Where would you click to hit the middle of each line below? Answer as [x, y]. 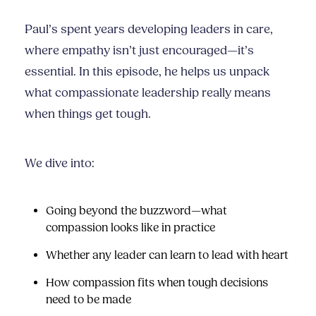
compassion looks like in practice [130, 228]
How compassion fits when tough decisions [157, 283]
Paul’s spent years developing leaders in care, [149, 30]
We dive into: [60, 164]
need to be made [89, 300]
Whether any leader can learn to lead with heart [167, 255]
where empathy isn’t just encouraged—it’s [139, 51]
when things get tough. [88, 114]
